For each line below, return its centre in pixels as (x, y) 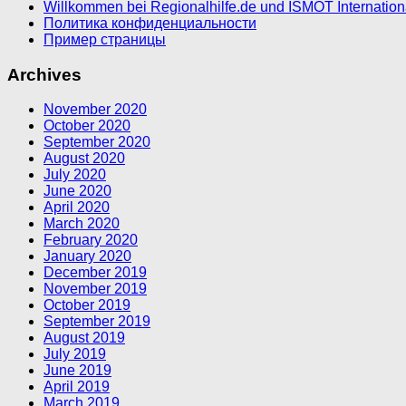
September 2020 (97, 142)
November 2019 (95, 289)
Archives (44, 74)
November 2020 (95, 110)
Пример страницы (105, 39)
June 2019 (77, 371)
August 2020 (84, 159)
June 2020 (77, 191)
